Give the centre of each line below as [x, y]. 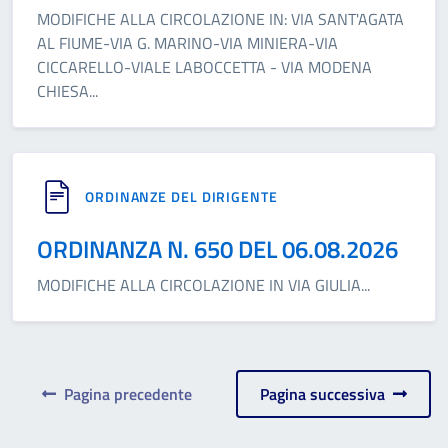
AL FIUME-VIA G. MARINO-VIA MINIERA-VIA [187, 43]
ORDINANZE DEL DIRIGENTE [181, 196]
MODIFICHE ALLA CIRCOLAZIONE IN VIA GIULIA [199, 285]
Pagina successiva [326, 394]
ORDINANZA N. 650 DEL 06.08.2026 [217, 249]
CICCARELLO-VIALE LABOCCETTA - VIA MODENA [204, 67]
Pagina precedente [123, 394]
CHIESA [63, 91]
